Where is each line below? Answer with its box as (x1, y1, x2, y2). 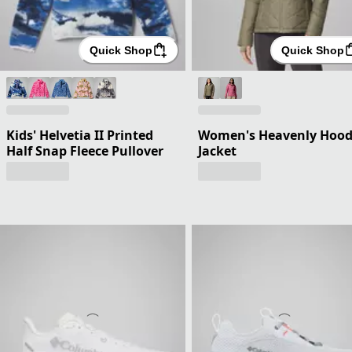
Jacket (198, 141, 236, 159)
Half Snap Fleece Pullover (6, 141, 163, 159)
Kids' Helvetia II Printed (6, 126, 153, 144)
